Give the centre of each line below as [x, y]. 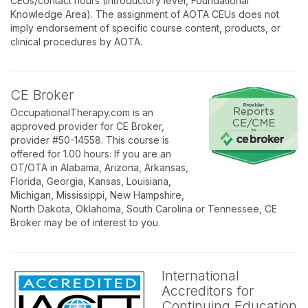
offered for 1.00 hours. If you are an [91, 154]
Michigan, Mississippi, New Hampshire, [97, 195]
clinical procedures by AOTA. [76, 42]
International [200, 276]
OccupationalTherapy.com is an [82, 112]
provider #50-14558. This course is [90, 140]
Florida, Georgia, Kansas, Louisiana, [91, 181]
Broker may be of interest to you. [85, 222]
